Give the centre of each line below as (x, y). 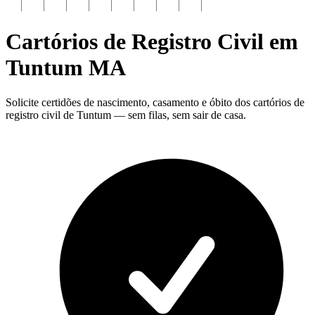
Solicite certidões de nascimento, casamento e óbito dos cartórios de (155, 102)
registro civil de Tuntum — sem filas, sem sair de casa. (126, 115)
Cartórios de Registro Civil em (152, 42)
